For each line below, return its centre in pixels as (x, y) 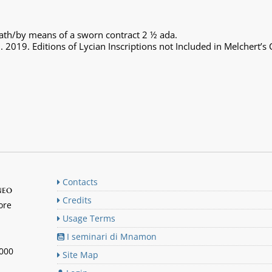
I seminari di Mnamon (110, 236)
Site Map (79, 255)
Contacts (79, 182)
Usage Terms (88, 218)
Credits (76, 200)
